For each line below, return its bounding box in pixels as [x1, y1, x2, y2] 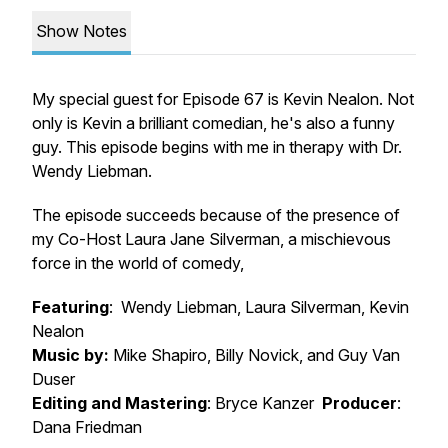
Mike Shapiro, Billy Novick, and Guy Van [109, 345, 400, 365]
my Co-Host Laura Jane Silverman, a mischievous [32, 229, 391, 249]
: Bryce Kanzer [207, 393, 322, 413]
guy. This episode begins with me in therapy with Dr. [32, 137, 402, 157]
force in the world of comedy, [32, 253, 244, 273]
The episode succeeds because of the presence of [32, 205, 400, 225]
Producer [322, 393, 397, 413]
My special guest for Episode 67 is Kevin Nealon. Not [32, 89, 414, 109]
